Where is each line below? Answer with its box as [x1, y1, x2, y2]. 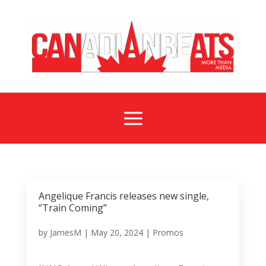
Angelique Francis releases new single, [38, 189, 209, 202]
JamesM [49, 226, 81, 238]
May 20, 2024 [90, 226, 143, 238]
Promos [152, 226, 183, 238]
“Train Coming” [38, 201, 107, 214]
